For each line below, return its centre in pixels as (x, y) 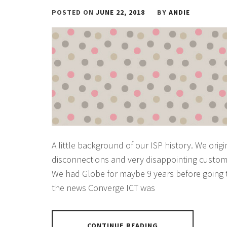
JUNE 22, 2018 (120, 12)
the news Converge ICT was (103, 188)
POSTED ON (74, 12)
